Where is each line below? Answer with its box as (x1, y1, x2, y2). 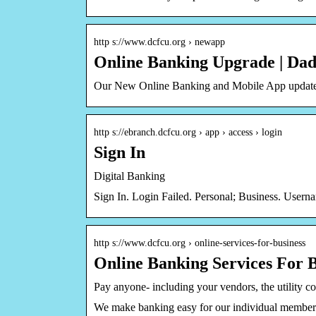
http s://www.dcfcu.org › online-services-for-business (94, 237, 305, 248)
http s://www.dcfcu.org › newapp (94, 36, 225, 47)
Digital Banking (94, 169, 165, 182)
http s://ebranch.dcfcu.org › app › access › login (94, 126, 282, 138)
